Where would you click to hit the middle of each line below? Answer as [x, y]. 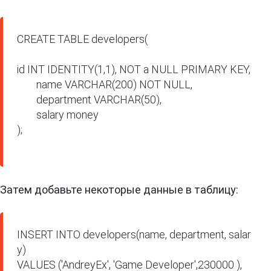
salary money [58, 115]
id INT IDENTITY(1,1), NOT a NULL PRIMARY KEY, [134, 70]
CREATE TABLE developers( [83, 39]
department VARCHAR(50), [90, 100]
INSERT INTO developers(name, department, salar [134, 235]
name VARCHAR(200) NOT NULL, [105, 85]
